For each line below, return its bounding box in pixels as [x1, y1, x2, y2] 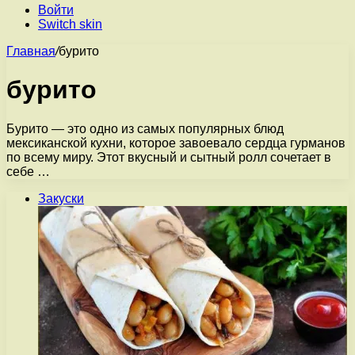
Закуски [38, 191, 84, 205]
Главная [6, 44, 55, 58]
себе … [6, 164, 50, 178]
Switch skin [38, 17, 102, 31]
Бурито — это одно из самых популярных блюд [6, 121, 284, 136]
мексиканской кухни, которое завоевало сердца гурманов [6, 136, 345, 150]
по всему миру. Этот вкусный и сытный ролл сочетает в [6, 150, 331, 164]
